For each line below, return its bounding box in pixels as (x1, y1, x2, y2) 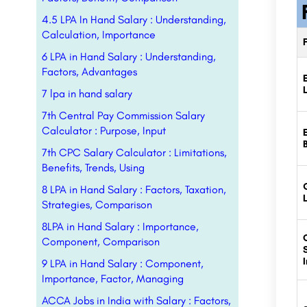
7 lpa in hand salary (42, 87, 132, 100)
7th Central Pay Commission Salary (42, 109, 205, 122)
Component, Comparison (42, 235, 160, 248)
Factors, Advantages (42, 65, 137, 78)
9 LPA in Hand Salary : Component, (42, 257, 204, 270)
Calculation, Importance (42, 28, 156, 41)
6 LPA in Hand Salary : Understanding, (42, 50, 216, 63)
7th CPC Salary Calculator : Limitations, (42, 146, 227, 159)
